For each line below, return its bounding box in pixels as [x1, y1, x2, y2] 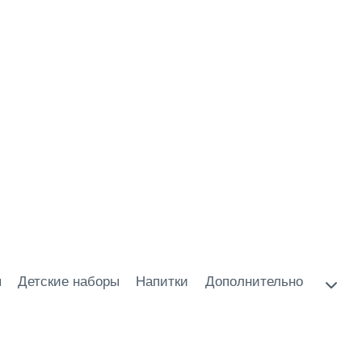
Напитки [136, 273, 189, 289]
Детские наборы [18, 273, 120, 289]
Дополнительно [204, 273, 303, 289]
